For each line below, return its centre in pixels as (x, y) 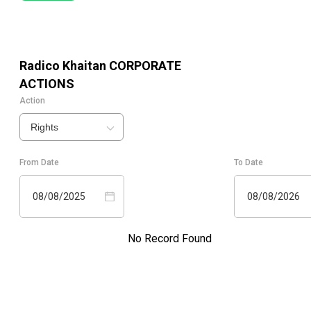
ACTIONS (47, 84)
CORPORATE (144, 66)
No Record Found (169, 239)
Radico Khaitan (63, 66)
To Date (249, 163)
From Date (39, 163)
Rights (44, 127)
